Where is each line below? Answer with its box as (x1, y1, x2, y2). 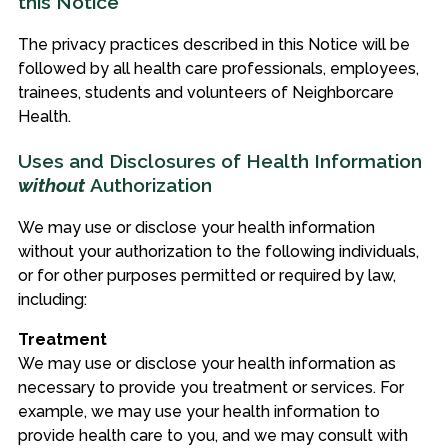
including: (17, 289, 87, 309)
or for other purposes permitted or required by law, (17, 265, 396, 285)
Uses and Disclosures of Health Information (17, 149, 422, 172)
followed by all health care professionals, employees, (17, 59, 419, 79)
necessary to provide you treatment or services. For (17, 377, 404, 397)
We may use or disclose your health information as (17, 353, 396, 373)
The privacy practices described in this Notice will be (17, 35, 410, 55)
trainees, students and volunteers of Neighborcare (17, 83, 394, 103)
